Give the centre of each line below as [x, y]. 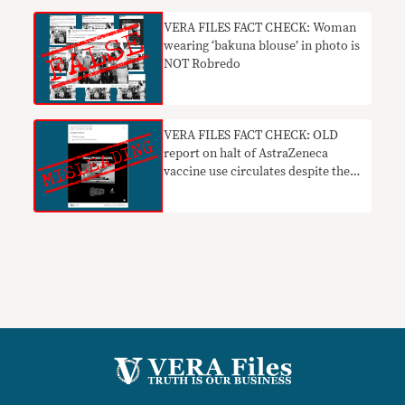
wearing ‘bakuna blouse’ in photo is [262, 46]
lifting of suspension [221, 189]
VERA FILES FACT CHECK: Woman [260, 28]
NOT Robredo [202, 64]
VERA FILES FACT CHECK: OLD [251, 135]
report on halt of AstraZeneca [246, 153]
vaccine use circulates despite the [257, 171]
